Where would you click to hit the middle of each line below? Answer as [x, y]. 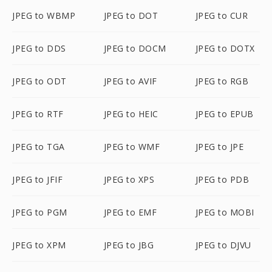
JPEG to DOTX [225, 48]
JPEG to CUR [222, 15]
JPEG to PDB [222, 179]
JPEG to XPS [129, 179]
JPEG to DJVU [223, 245]
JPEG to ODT [39, 81]
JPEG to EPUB [224, 114]
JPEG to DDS [39, 48]
